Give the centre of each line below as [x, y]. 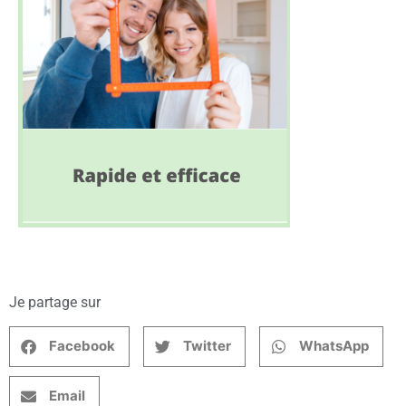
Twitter [207, 346]
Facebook [82, 346]
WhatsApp [334, 346]
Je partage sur [55, 302]
